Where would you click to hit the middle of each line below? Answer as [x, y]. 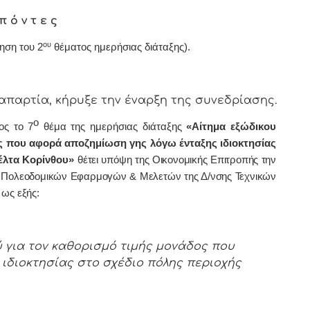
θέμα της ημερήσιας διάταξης [115, 127]
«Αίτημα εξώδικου [231, 127]
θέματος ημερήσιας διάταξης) [119, 47]
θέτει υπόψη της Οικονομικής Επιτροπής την [177, 160]
